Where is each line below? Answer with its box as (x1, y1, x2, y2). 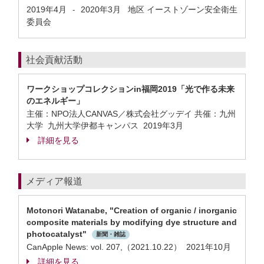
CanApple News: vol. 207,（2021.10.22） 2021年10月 (27, 242, 231, 252)
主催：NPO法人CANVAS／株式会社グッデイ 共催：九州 (27, 109, 236, 118)
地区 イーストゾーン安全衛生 (121, 5, 237, 14)
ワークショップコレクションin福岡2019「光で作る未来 (27, 84, 235, 94)
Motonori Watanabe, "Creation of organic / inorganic (27, 206, 237, 215)
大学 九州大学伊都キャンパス (27, 121, 143, 130)
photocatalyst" (27, 229, 89, 239)
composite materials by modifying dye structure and (27, 217, 237, 227)
